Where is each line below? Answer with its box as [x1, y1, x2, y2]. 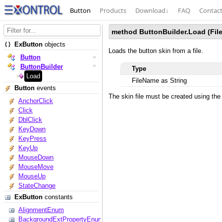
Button [69, 6, 91, 15]
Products [99, 6, 126, 15]
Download [135, 6, 166, 15]
